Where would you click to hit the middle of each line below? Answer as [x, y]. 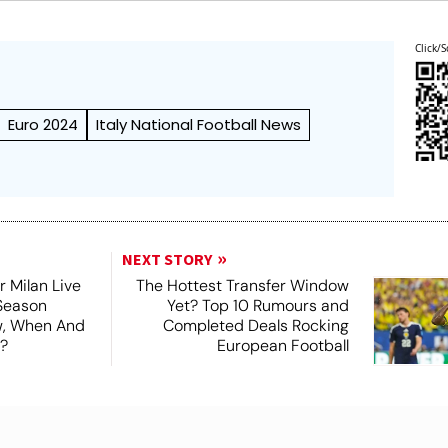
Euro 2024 [43, 124]
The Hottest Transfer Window [242, 285]
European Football [282, 345]
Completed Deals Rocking [255, 325]
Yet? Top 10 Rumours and [257, 305]
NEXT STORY [166, 259]
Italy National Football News [199, 124]
